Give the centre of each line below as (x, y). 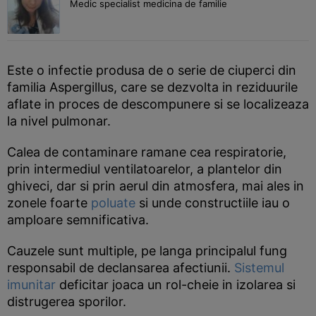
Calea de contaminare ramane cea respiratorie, (147, 152)
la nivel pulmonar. (59, 121)
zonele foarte (49, 203)
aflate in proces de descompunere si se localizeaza (158, 104)
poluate (115, 203)
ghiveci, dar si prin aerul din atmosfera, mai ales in (156, 186)
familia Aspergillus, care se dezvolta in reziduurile (152, 87)
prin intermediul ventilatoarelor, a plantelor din (145, 169)
